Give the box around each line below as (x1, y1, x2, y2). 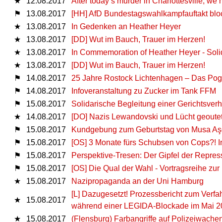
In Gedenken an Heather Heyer (71, 22, 181, 31)
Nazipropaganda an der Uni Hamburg (71, 176, 204, 185)
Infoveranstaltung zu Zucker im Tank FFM (71, 86, 216, 95)
